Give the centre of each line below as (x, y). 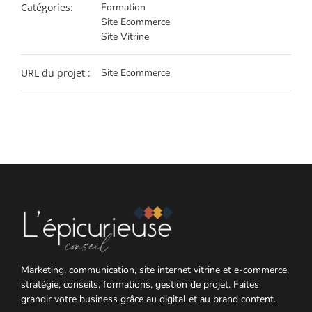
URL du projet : (56, 72)
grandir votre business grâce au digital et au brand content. (148, 299)
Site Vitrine (125, 36)
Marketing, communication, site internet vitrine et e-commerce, (155, 270)
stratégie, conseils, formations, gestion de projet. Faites (140, 284)
